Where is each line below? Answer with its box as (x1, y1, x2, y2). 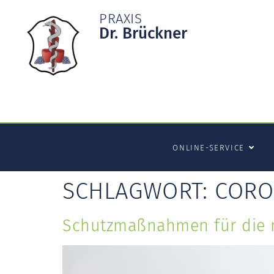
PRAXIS (99, 10, 142, 27)
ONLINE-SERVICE (172, 143, 245, 152)
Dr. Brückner (99, 24, 187, 43)
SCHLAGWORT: (62, 177, 215, 205)
